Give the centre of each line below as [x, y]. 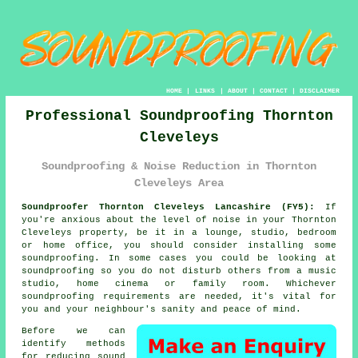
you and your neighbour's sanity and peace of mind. [162, 310]
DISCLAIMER [319, 90]
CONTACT [273, 90]
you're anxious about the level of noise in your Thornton [179, 220]
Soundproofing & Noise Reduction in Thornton [179, 166]
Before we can [74, 331]
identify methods [74, 344]
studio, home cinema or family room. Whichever [179, 284]
